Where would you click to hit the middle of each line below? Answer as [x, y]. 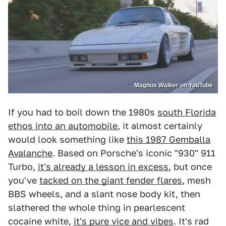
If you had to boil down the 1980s [83, 112]
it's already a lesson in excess [103, 166]
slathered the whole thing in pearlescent [97, 207]
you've [24, 180]
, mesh [196, 180]
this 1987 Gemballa [168, 139]
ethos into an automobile [63, 126]
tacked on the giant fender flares [111, 180]
